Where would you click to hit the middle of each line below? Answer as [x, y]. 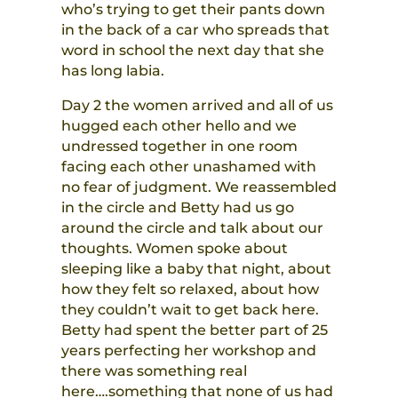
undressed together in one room [179, 147]
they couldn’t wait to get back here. [190, 310]
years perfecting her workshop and [188, 351]
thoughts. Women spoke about [174, 249]
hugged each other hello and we [179, 126]
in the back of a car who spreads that [195, 30]
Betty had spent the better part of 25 [194, 330]
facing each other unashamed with [188, 167]
